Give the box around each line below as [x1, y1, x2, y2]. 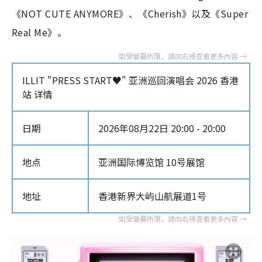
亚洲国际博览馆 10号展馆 [98, 155, 205, 169]
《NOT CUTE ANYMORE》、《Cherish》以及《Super [12, 6, 249, 20]
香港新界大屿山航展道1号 [98, 189, 206, 203]
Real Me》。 [12, 25, 67, 39]
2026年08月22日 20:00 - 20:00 [98, 121, 226, 135]
